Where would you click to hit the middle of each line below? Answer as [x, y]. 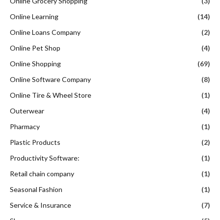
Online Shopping [35, 64]
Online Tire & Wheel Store [51, 95]
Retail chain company [42, 174]
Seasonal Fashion [36, 190]
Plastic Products [35, 142]
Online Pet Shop [35, 48]
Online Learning [34, 17]
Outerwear [27, 111]
